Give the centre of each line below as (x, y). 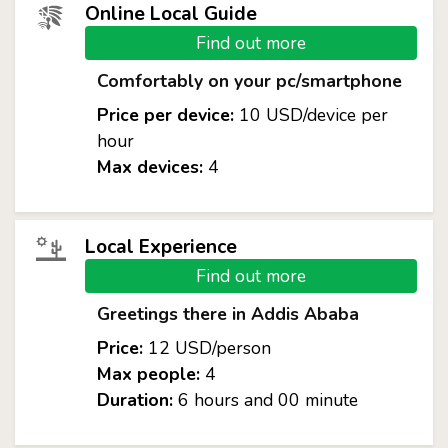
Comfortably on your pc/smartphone (249, 81)
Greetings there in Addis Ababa (227, 314)
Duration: (134, 400)
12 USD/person (206, 348)
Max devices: (149, 167)
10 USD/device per (310, 115)
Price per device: (165, 115)
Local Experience (160, 247)
